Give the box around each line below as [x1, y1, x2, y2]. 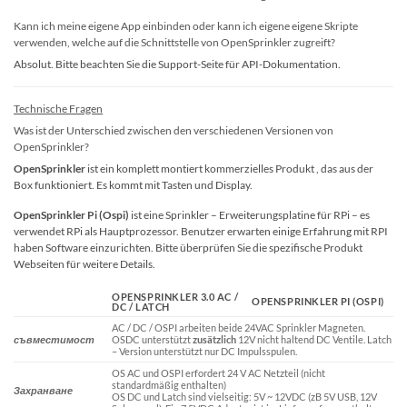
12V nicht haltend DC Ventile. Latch [236, 333, 392, 345]
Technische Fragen [14, 102, 103, 116]
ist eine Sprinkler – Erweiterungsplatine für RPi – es [129, 208, 370, 223]
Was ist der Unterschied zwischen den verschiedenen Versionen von [14, 123, 333, 137]
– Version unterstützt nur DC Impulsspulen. [112, 344, 298, 357]
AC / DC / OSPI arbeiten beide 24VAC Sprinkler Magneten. [112, 321, 366, 333]
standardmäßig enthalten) [112, 378, 227, 391]
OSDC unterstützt [112, 333, 194, 345]
